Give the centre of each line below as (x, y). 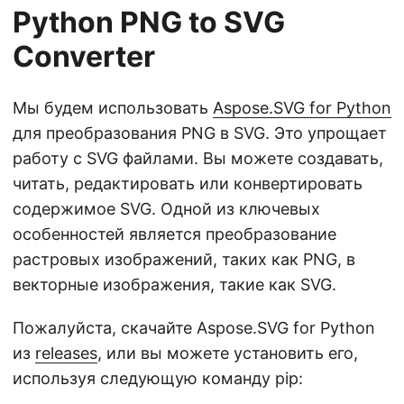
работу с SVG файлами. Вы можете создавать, (198, 159)
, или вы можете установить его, (228, 353)
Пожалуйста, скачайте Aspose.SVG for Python (194, 328)
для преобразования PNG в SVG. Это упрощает (200, 133)
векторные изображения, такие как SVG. (174, 285)
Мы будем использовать (113, 108)
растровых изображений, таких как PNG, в (184, 260)
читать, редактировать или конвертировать (188, 184)
